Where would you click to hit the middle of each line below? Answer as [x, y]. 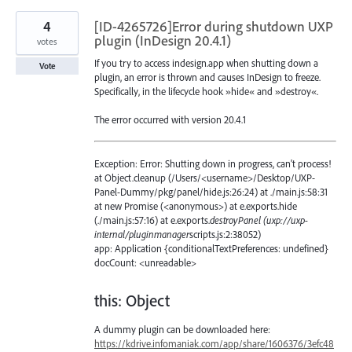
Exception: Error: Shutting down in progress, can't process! [213, 164]
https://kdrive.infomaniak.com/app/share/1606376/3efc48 [214, 344]
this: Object [132, 301]
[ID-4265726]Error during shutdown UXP [214, 26]
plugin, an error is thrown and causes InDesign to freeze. [207, 77]
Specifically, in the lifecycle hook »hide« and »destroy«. [206, 91]
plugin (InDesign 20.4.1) [163, 40]
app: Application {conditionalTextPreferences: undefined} [211, 249]
